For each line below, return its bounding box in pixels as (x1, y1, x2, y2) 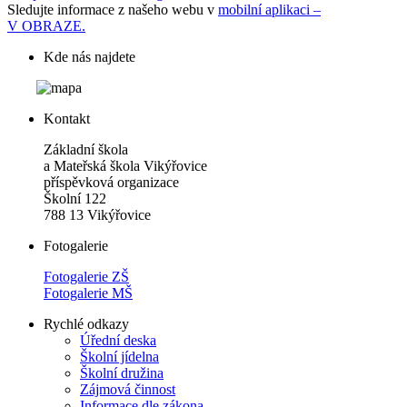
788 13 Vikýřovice (44, 206, 151, 223)
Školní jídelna (80, 348, 159, 364)
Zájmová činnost (80, 381, 175, 397)
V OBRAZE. (7, 17, 85, 34)
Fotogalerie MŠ (44, 284, 133, 301)
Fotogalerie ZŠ (44, 268, 129, 284)
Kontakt (44, 110, 90, 126)
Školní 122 (44, 190, 110, 206)
